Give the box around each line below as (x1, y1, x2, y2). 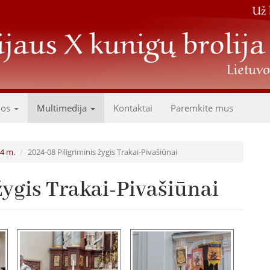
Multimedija (37, 102, 89, 114)
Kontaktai (113, 102, 152, 114)
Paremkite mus (171, 102, 233, 114)
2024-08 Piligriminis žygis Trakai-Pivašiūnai (28, 146, 177, 157)
